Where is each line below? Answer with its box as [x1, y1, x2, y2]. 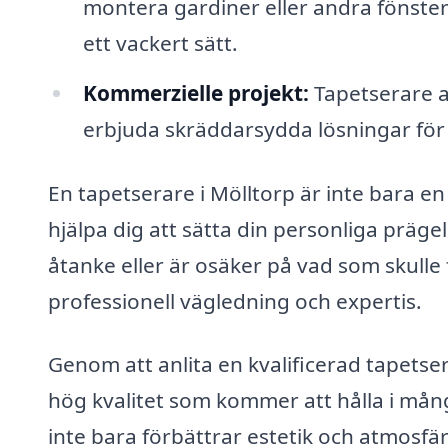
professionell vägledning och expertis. [48, 286, 422, 315]
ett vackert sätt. [82, 29, 238, 58]
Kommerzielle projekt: [82, 79, 309, 107]
